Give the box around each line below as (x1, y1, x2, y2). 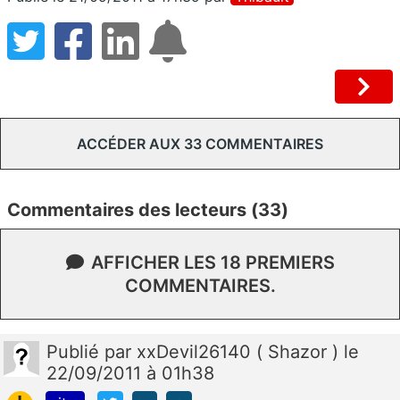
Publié (46, 340, 104, 362)
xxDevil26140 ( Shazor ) (137, 340, 344, 362)
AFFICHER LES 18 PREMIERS (90, 251, 335, 273)
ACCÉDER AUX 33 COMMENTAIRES (77, 134, 323, 153)
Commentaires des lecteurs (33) (7, 198, 288, 221)
